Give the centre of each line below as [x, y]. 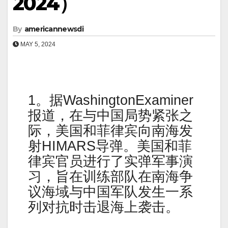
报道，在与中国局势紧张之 [110, 116]
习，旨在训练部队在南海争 [110, 177]
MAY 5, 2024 [37, 44]
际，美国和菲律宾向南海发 [110, 131]
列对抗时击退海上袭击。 [104, 207]
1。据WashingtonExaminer [111, 100]
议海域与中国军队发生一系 [110, 192]
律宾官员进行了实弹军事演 [110, 161]
